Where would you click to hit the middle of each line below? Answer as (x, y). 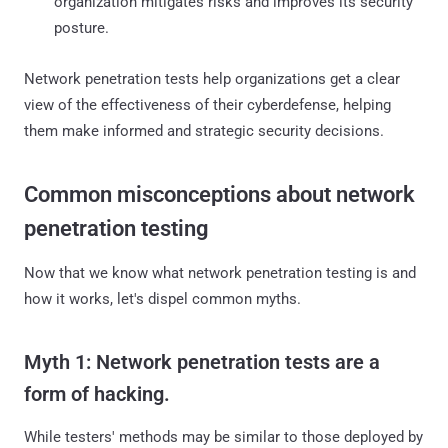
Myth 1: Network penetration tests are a (202, 361)
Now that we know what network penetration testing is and (220, 272)
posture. (81, 27)
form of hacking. (97, 393)
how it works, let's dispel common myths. (162, 298)
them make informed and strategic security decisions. (204, 130)
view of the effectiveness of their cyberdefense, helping (207, 104)
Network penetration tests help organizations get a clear (212, 78)
